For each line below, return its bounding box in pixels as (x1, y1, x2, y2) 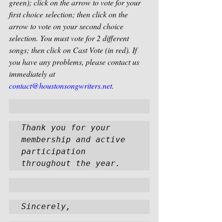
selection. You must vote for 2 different (9, 33, 131, 43)
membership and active (21, 135, 125, 144)
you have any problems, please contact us (9, 56, 141, 67)
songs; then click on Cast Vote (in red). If (9, 45, 139, 55)
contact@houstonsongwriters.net (9, 80, 112, 91)
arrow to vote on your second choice (9, 21, 125, 31)
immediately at (9, 68, 57, 79)
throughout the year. (21, 159, 130, 168)
